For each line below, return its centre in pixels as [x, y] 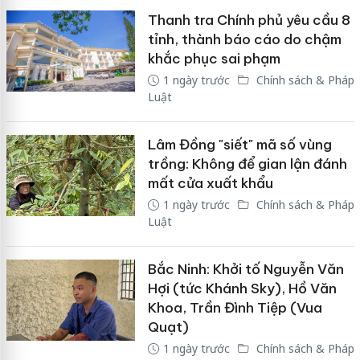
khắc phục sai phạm [214, 58]
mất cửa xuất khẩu [210, 183]
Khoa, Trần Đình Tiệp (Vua [235, 307]
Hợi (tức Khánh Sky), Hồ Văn [242, 288]
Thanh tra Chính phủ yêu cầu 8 [249, 20]
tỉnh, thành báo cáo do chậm [244, 39]
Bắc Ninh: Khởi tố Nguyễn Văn [245, 269]
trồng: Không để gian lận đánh [247, 164]
